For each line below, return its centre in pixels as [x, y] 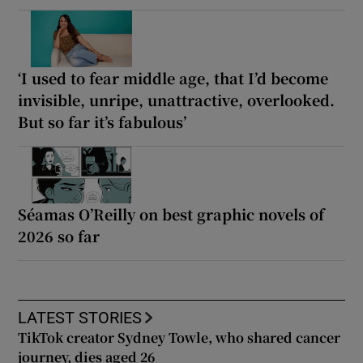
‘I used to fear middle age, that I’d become [173, 78]
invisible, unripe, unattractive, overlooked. [177, 100]
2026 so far [59, 236]
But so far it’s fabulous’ [102, 122]
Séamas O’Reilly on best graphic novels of [171, 214]
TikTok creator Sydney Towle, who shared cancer [179, 338]
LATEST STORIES [80, 318]
